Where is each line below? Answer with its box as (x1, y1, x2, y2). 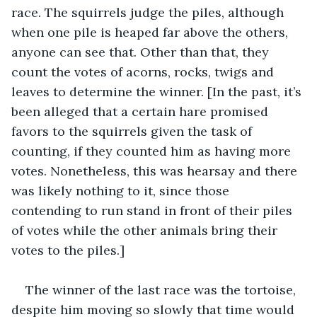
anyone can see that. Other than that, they (11, 43, 272, 60)
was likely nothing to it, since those (11, 182, 233, 199)
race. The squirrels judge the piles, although (11, 4, 287, 21)
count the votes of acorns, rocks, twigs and (11, 63, 277, 80)
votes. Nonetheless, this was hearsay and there (11, 162, 301, 179)
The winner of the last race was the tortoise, (25, 281, 299, 298)
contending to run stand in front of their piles (11, 202, 296, 219)
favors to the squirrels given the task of (11, 122, 255, 139)
